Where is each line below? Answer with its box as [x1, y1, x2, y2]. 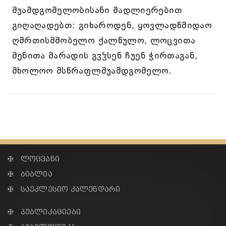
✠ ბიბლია [8, 170, 52, 179]
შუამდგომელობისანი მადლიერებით [12, 5, 182, 16]
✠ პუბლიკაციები [8, 208, 81, 216]
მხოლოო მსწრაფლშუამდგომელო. [12, 65, 172, 76]
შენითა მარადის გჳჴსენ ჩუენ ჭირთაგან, [12, 50, 198, 61]
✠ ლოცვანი [8, 155, 60, 163]
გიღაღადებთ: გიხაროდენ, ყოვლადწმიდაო [12, 20, 212, 31]
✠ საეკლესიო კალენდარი [8, 185, 121, 194]
